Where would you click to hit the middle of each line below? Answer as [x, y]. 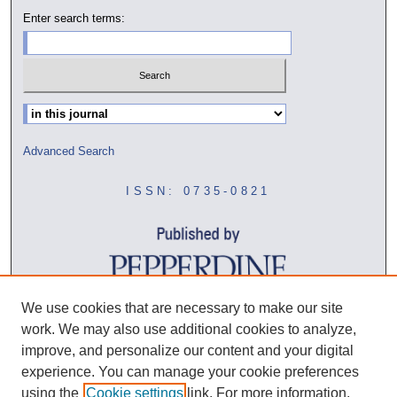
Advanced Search [69, 151]
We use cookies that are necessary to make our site [182, 308]
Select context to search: [88, 109]
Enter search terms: [74, 19]
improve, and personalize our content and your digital [187, 350]
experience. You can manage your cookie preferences [190, 372]
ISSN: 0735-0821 [198, 191]
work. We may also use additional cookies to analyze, [189, 329]
